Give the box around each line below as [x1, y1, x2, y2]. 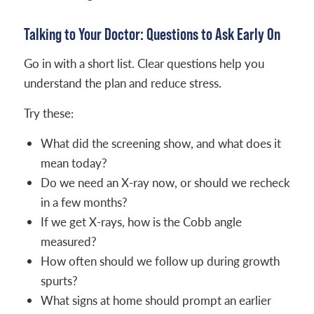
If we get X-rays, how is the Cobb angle [40, 214, 242, 230]
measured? [40, 233, 97, 250]
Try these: [23, 105, 74, 121]
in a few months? [40, 194, 128, 210]
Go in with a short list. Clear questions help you [23, 55, 264, 71]
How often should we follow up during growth [40, 253, 280, 269]
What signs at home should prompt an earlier [40, 292, 271, 308]
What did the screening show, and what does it [40, 135, 281, 151]
